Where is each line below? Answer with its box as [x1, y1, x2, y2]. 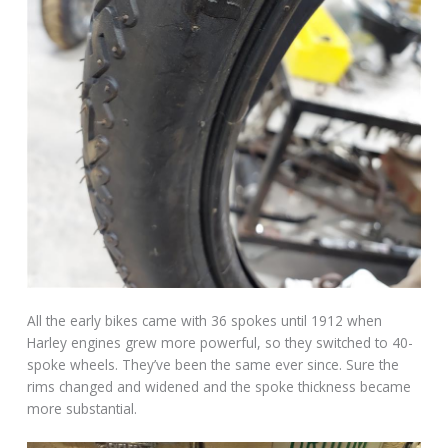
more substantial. [27, 399, 138, 419]
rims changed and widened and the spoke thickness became [27, 377, 412, 397]
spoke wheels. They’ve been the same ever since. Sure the [27, 355, 400, 375]
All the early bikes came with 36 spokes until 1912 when [27, 311, 383, 331]
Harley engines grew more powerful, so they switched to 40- [27, 333, 414, 353]
